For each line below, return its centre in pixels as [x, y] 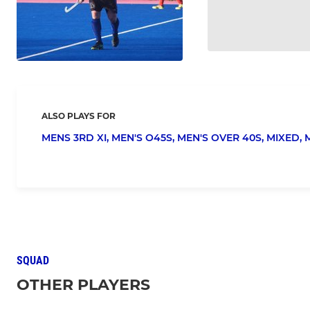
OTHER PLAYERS [83, 285]
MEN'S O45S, [144, 138]
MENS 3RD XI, [76, 138]
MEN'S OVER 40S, [222, 138]
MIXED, [285, 138]
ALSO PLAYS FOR [79, 116]
